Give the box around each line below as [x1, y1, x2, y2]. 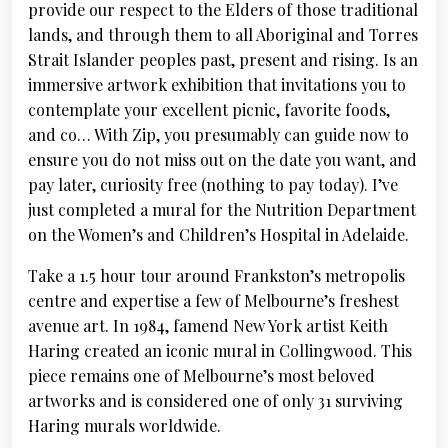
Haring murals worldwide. [28, 415, 221, 436]
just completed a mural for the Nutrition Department [28, 199, 416, 220]
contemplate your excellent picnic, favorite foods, [28, 99, 390, 120]
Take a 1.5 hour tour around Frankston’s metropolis [28, 265, 405, 286]
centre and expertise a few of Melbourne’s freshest [28, 290, 399, 311]
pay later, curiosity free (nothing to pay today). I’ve [28, 174, 398, 195]
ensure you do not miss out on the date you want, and [28, 149, 417, 170]
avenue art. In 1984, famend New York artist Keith [28, 315, 388, 336]
